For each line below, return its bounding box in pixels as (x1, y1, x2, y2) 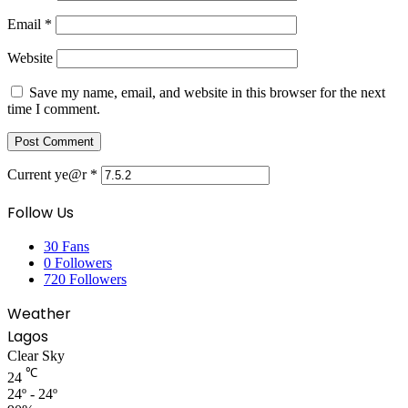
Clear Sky (7, 347, 65, 363)
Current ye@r (7, 166, 90, 182)
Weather (7, 302, 71, 324)
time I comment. (7, 100, 100, 117)
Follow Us (7, 201, 74, 223)
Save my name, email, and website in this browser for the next (29, 84, 385, 100)
